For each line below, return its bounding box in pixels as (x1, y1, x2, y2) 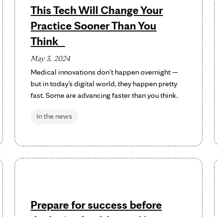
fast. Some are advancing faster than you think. (31, 91, 178, 100)
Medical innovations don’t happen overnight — (31, 67, 179, 77)
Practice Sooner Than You (31, 18, 157, 32)
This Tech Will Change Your (31, 3, 163, 17)
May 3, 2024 (31, 54, 71, 63)
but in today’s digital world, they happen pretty (31, 79, 178, 88)
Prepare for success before (31, 198, 162, 212)
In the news (36, 111, 73, 121)
